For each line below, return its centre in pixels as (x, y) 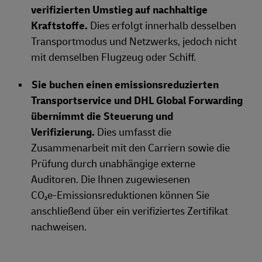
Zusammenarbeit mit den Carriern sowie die (130, 148)
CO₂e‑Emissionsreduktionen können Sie (120, 196)
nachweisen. (59, 227)
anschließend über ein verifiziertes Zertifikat (130, 211)
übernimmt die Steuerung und (102, 117)
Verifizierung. (64, 132)
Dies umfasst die (134, 132)
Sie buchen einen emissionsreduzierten (125, 85)
